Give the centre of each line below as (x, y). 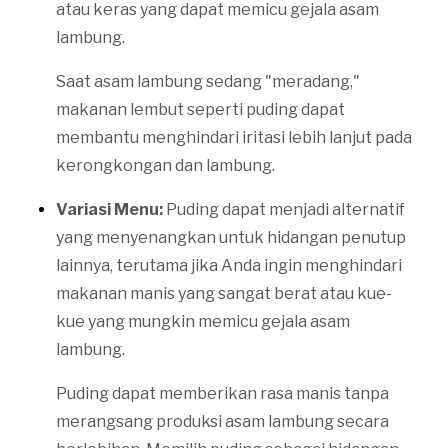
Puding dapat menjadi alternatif (284, 209)
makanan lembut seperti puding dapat (200, 109)
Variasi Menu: (109, 209)
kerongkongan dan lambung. (165, 165)
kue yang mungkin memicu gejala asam (203, 321)
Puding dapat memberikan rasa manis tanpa (222, 393)
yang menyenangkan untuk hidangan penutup (231, 237)
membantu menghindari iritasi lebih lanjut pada (234, 137)
